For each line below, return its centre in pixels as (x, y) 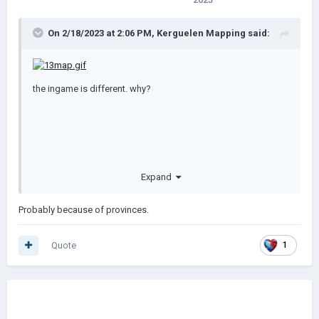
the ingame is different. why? (92, 88)
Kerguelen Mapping (201, 33)
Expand (158, 177)
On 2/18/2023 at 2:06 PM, (102, 33)
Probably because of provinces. (84, 209)
